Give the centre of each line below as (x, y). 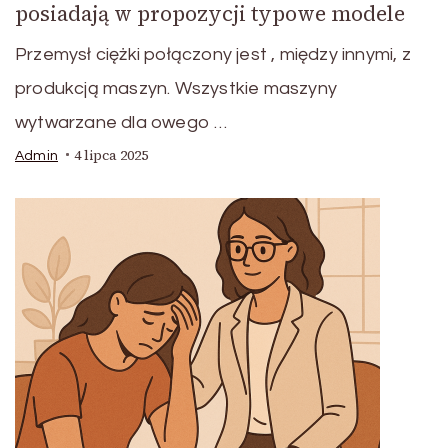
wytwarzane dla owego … (121, 122)
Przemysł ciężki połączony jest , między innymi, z (213, 54)
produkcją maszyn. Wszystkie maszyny (176, 88)
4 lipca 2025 (111, 155)
